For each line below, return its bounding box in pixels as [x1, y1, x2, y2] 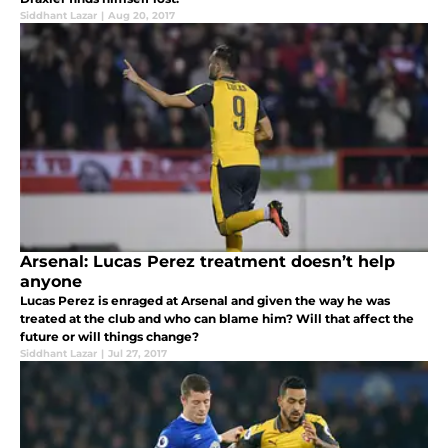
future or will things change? [20, 329, 199, 345]
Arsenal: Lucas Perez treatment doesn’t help [20, 252, 395, 272]
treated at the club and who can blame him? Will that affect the [20, 311, 414, 327]
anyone [20, 272, 82, 292]
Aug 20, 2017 [108, 9, 175, 23]
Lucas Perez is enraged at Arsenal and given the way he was [20, 293, 390, 309]
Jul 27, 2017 [108, 347, 167, 361]
